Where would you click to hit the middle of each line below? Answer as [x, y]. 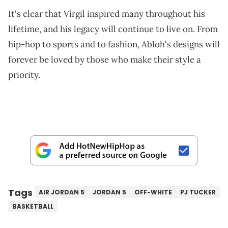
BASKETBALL [33, 206]
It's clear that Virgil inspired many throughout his [107, 13]
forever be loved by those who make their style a [105, 59]
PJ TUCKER [198, 192]
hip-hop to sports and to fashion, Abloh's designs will [114, 44]
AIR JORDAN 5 [62, 192]
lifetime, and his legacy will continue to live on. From [113, 29]
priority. [24, 75]
